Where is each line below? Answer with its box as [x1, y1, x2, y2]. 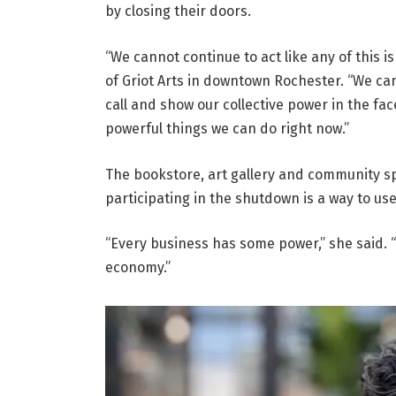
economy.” [104, 259, 171, 277]
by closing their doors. [104, 3, 251, 20]
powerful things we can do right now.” [104, 120, 349, 138]
